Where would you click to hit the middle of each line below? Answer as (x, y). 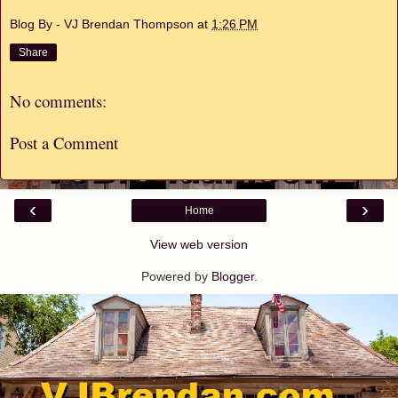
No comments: (58, 101)
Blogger (232, 277)
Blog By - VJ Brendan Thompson (102, 24)
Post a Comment (64, 142)
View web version (199, 245)
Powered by (176, 277)
